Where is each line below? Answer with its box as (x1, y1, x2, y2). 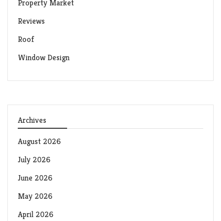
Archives (18, 115, 46, 126)
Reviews (18, 16, 45, 27)
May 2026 (18, 191, 52, 202)
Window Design (18, 52, 70, 63)
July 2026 (18, 154, 50, 165)
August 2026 (18, 136, 61, 147)
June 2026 (18, 173, 52, 184)
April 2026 (18, 209, 53, 220)
